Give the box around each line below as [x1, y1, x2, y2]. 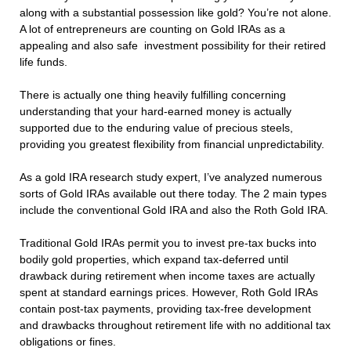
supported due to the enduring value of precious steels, [20, 121, 293, 135]
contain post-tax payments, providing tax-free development [20, 302, 311, 316]
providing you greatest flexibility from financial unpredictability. [20, 138, 324, 151]
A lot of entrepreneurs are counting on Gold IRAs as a [20, 23, 285, 36]
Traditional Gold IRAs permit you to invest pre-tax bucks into [20, 237, 317, 250]
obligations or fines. [20, 335, 116, 349]
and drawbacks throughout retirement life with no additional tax [20, 319, 331, 332]
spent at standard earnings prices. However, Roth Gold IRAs [20, 286, 318, 299]
